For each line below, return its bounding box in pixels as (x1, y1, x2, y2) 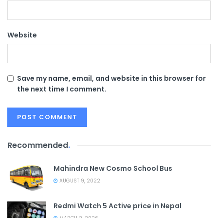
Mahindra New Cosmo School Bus (54, 163, 172, 173)
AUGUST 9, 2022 (58, 177, 100, 184)
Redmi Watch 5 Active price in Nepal (54, 200, 182, 211)
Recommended (7, 139, 68, 151)
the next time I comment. (17, 84, 107, 94)
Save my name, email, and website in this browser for (17, 73, 206, 83)
